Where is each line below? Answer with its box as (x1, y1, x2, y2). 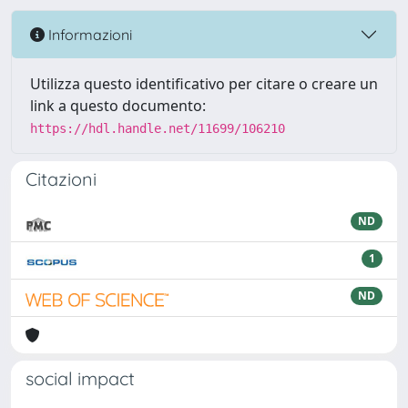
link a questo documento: (30, 96, 206, 116)
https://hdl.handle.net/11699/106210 (30, 121, 285, 136)
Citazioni (25, 168, 97, 190)
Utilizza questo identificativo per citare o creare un (30, 74, 378, 94)
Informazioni (45, 25, 132, 44)
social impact (25, 367, 135, 390)
